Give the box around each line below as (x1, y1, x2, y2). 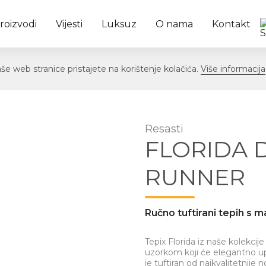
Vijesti (56, 18, 83, 30)
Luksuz (102, 18, 137, 30)
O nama (156, 18, 193, 30)
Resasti (145, 122, 183, 135)
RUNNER (145, 163, 245, 191)
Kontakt (212, 18, 251, 30)
